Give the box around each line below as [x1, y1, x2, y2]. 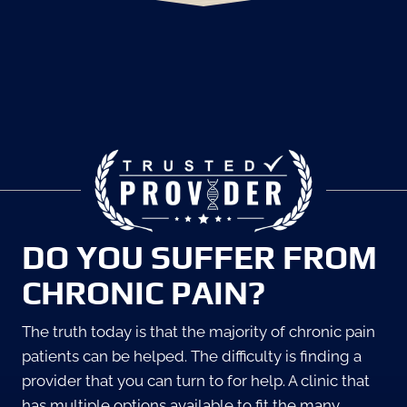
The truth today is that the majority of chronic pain [22, 323, 375, 342]
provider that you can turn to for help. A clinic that [22, 372, 370, 391]
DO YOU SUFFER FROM [22, 238, 377, 277]
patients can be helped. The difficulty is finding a [22, 347, 362, 366]
